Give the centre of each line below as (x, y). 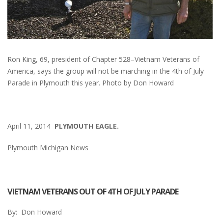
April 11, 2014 (31, 126)
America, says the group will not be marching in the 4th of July (106, 71)
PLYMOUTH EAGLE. (87, 126)
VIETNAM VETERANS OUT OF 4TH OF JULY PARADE (94, 192)
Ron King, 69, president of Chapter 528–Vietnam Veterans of (103, 59)
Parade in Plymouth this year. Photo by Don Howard (91, 83)
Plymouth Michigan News (48, 148)
